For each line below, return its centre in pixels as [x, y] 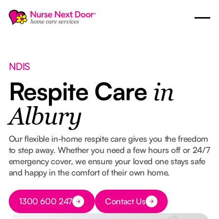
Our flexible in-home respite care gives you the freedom [108, 138]
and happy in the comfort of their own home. [89, 172]
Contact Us [125, 201]
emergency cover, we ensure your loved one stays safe [107, 161]
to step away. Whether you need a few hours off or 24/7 [109, 150]
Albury [45, 118]
